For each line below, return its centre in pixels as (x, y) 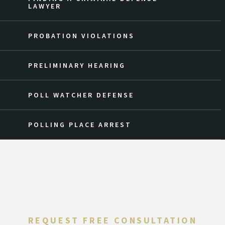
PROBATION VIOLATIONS (81, 36)
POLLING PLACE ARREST (80, 125)
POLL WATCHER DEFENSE (81, 95)
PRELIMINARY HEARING (77, 66)
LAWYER (45, 6)
